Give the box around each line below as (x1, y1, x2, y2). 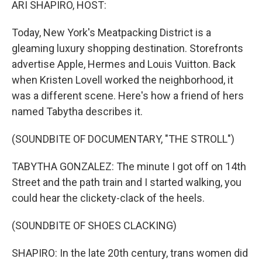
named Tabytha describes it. (12, 105, 143, 118)
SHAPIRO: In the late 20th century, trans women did (12, 247, 248, 259)
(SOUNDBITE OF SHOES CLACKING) (12, 219, 177, 232)
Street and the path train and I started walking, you (12, 176, 242, 188)
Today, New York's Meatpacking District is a (12, 26, 211, 39)
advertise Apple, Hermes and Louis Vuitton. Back (12, 58, 236, 70)
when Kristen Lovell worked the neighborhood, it (12, 74, 233, 86)
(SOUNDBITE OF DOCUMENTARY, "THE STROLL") (12, 133, 235, 145)
